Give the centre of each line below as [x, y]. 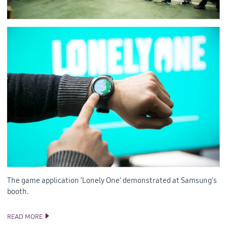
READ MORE [25, 217]
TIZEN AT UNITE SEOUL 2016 [83, 217]
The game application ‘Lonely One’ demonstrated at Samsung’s [112, 181]
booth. [18, 192]
